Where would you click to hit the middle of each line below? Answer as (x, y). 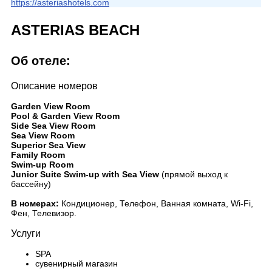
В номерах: (35, 203)
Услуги (26, 233)
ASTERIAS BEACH (75, 30)
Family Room (38, 155)
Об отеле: (41, 61)
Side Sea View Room (53, 126)
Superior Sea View (48, 145)
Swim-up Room (42, 165)
